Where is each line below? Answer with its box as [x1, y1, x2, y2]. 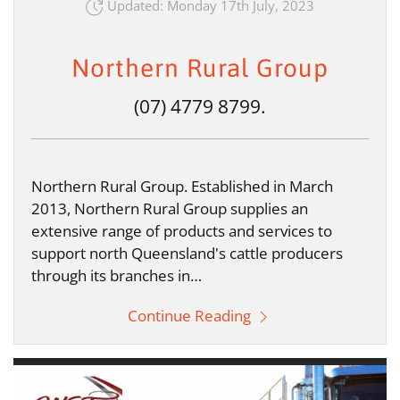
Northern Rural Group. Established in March [31, 175, 333, 196]
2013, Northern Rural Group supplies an [31, 197, 308, 219]
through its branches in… [31, 264, 202, 286]
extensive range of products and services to [31, 220, 332, 241]
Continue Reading [128, 304, 254, 326]
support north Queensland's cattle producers [31, 242, 343, 263]
